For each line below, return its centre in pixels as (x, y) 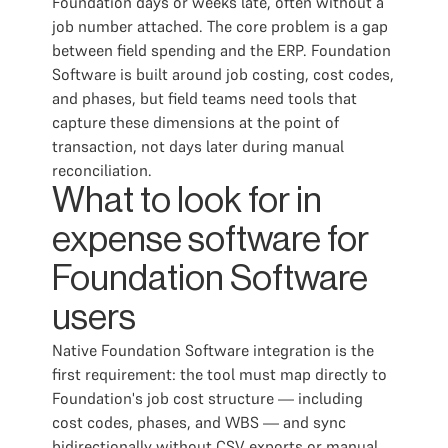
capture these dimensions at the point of (195, 122)
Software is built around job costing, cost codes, (223, 74)
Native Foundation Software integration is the (213, 350)
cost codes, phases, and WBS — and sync (199, 422)
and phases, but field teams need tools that (204, 98)
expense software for (210, 240)
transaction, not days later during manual (198, 146)
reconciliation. (102, 170)
